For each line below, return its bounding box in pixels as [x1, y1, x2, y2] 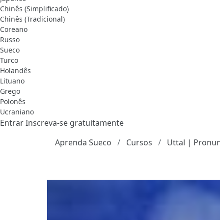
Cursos [126, 137, 152, 148]
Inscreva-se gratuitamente [26, 117, 124, 128]
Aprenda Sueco [55, 137, 111, 148]
